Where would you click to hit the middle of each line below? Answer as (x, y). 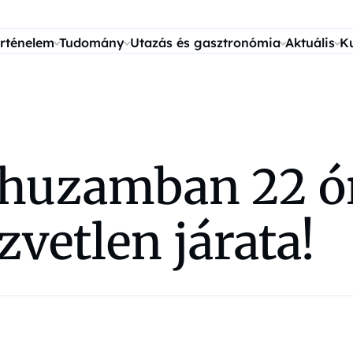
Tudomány (92, 43)
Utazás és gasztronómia (205, 43)
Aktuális (310, 43)
